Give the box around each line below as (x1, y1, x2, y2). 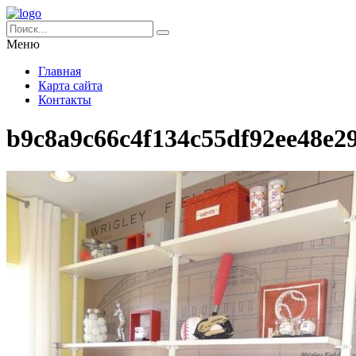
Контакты (38, 93, 91, 106)
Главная (38, 64, 81, 78)
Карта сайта (38, 79, 103, 92)
